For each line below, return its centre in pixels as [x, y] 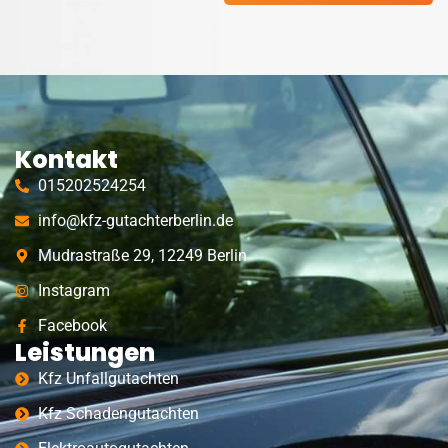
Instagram [73, 290]
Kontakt [66, 159]
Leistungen [85, 352]
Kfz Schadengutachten [118, 413]
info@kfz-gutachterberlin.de [135, 220]
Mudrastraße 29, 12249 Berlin [142, 255]
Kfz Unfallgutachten [108, 378]
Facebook [72, 325]
